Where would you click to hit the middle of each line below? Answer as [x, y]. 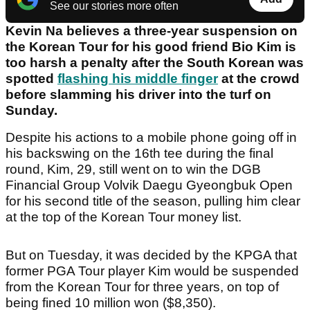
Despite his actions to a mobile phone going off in [151, 138]
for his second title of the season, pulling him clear [153, 201]
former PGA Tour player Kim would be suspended [152, 271]
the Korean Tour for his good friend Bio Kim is [151, 47]
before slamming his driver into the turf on [138, 95]
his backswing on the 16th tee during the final [139, 154]
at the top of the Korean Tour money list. [125, 217]
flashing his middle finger [138, 79]
